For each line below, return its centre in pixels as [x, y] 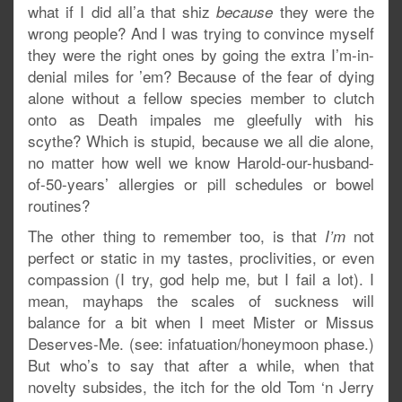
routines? [59, 205]
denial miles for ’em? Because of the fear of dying [201, 76]
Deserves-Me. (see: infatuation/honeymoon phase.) [201, 343]
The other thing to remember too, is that [177, 236]
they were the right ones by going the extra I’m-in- [201, 54]
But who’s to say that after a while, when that [201, 365]
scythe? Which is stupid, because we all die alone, [201, 140]
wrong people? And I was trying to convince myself [201, 33]
